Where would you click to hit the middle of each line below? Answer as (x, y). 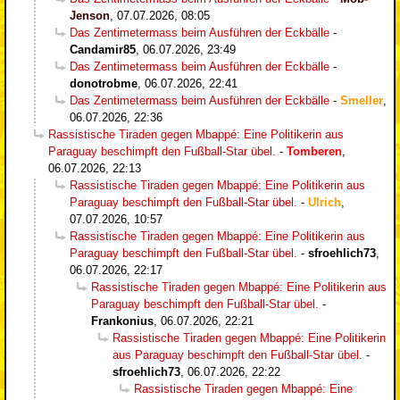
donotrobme (104, 83)
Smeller (362, 100)
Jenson (90, 15)
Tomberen (314, 151)
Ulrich (325, 202)
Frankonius (122, 321)
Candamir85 (103, 49)
